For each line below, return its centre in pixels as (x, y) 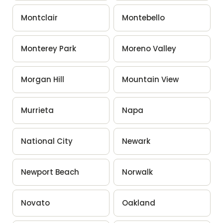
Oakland (139, 203)
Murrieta (37, 110)
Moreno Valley (149, 48)
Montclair (39, 17)
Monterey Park (48, 48)
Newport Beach (50, 172)
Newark (136, 141)
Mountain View (150, 79)
